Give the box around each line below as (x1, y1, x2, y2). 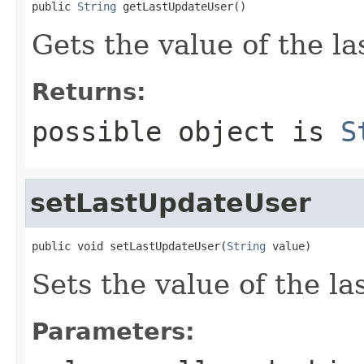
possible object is (32, 115, 340, 148)
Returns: (32, 77, 146, 106)
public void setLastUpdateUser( (32, 239, 227, 253)
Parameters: (32, 317, 195, 345)
